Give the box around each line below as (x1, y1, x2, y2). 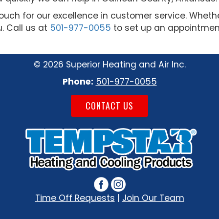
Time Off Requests (35, 192, 115, 204)
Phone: (62, 76, 93, 88)
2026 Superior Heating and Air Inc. (43, 59, 186, 70)
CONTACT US (86, 99, 133, 112)
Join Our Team (122, 192, 184, 204)
